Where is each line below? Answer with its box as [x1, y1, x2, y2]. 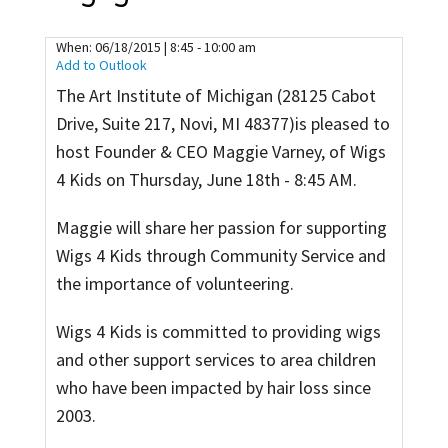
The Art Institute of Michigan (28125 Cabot [56, 84, 376, 108]
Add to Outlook [56, 56, 147, 75]
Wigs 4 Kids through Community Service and [56, 244, 386, 268]
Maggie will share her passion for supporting [56, 216, 387, 240]
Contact [208, 32, 268, 55]
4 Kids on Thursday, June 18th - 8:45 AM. [56, 168, 357, 192]
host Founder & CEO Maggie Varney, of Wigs [56, 140, 386, 164]
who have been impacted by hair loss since [56, 376, 371, 400]
